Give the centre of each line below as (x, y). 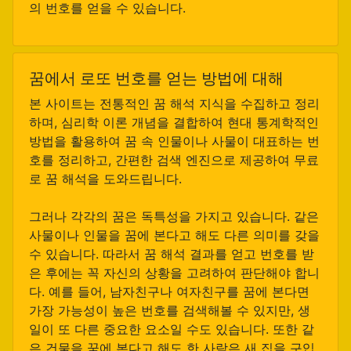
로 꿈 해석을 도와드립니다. (105, 179)
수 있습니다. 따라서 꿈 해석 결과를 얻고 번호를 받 (172, 254)
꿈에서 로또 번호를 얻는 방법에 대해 (156, 78)
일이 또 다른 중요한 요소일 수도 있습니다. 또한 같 (172, 329)
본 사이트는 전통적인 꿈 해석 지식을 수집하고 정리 (174, 103)
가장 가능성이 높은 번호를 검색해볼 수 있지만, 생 (170, 310)
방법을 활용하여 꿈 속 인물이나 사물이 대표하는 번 (174, 141)
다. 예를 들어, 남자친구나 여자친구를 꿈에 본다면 (169, 291)
